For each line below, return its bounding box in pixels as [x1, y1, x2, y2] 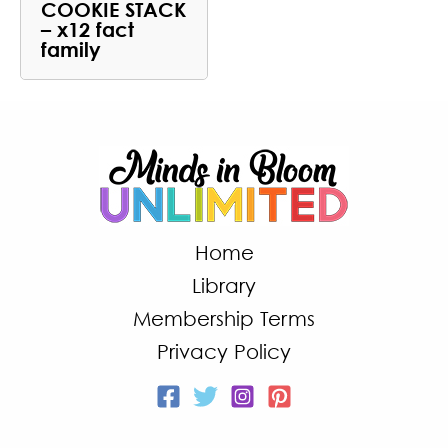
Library [192, 273, 256, 297]
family [41, 36, 101, 61]
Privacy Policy [157, 339, 291, 363]
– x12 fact [41, 16, 134, 41]
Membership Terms [133, 306, 315, 330]
